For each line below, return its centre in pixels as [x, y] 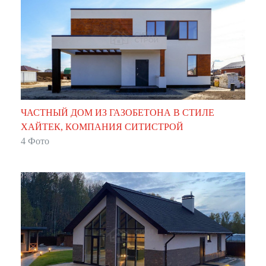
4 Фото [35, 141]
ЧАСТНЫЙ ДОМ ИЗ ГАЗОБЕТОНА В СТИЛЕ [118, 112]
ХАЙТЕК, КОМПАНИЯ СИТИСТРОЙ [102, 126]
